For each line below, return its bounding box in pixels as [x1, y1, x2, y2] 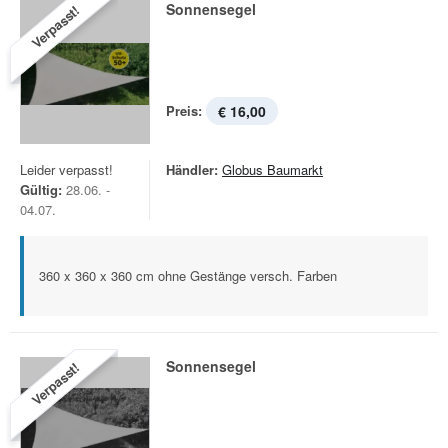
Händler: [166, 160, 218, 179]
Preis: [166, 101, 202, 120]
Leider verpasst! [20, 160, 113, 179]
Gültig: [20, 180, 62, 199]
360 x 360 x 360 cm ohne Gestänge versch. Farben [39, 266, 337, 285]
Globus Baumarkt [222, 160, 323, 179]
